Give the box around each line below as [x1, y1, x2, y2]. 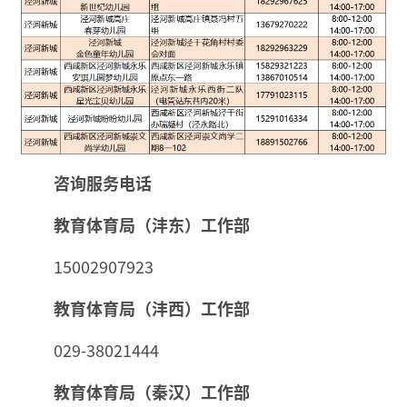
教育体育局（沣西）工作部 [54, 295, 250, 320]
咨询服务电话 [54, 170, 152, 194]
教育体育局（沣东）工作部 [54, 212, 250, 236]
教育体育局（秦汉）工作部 [54, 379, 250, 403]
